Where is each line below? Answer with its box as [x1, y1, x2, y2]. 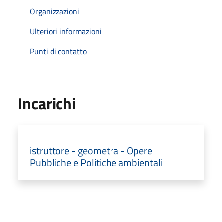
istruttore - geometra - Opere [30, 142, 152, 158]
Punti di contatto [30, 45, 87, 57]
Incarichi [18, 91, 76, 115]
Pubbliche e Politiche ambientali [30, 154, 163, 170]
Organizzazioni [30, 5, 79, 17]
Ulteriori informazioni [30, 25, 102, 37]
